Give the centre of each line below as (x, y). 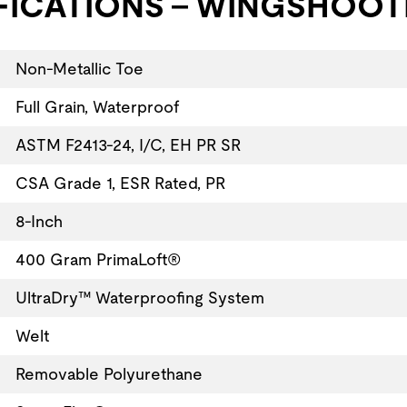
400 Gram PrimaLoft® (98, 259)
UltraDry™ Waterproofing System (139, 297)
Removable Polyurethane (109, 373)
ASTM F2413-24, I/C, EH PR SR (128, 144)
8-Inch (39, 221)
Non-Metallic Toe (79, 68)
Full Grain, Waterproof (97, 106)
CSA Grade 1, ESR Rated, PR (120, 183)
